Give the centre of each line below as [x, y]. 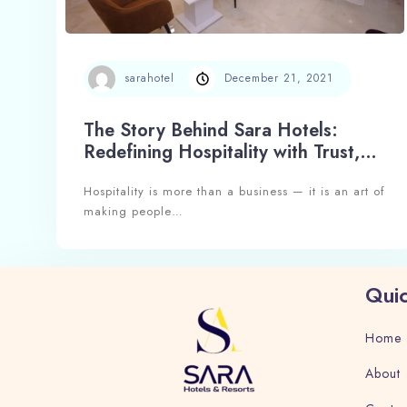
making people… [134, 211]
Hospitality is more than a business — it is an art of [234, 191]
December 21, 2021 [279, 79]
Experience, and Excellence [196, 174]
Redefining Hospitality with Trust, [222, 152]
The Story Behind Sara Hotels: [211, 130]
